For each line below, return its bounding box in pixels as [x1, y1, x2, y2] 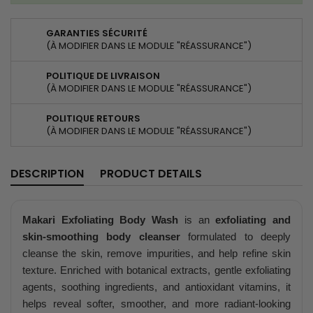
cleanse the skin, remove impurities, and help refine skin [22, 247, 291, 259]
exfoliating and [215, 213, 291, 226]
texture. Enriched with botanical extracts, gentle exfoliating [22, 263, 291, 276]
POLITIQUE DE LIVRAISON [46, 68, 160, 82]
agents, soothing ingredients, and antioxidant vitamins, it [22, 280, 291, 293]
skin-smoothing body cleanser [22, 230, 180, 242]
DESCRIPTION [10, 165, 84, 182]
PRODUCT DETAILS [100, 165, 202, 182]
